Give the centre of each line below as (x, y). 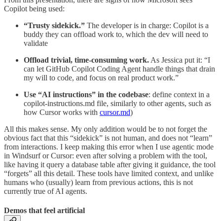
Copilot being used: (34, 9)
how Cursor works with (62, 112)
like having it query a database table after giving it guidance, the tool (110, 165)
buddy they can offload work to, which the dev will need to (116, 35)
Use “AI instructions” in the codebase (86, 95)
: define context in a (179, 95)
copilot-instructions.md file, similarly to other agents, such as (117, 104)
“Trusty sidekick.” (54, 26)
